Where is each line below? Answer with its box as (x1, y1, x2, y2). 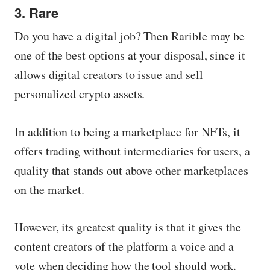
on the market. (14, 181, 85, 198)
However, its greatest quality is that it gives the (14, 219, 242, 236)
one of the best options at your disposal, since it (14, 46, 246, 63)
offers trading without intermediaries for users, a (14, 142, 251, 159)
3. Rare (14, 2, 58, 22)
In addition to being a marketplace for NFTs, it (14, 123, 241, 140)
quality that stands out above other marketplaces (14, 162, 249, 178)
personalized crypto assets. (14, 85, 145, 102)
